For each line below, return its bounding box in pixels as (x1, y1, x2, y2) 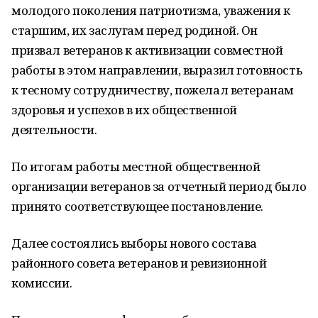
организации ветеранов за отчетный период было (11, 178, 307, 194)
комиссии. (11, 275, 72, 291)
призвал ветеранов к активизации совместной (11, 42, 283, 58)
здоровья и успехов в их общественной (11, 102, 237, 118)
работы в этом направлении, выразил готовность (11, 62, 302, 78)
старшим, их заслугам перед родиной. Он (11, 22, 258, 38)
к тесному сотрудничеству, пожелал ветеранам (11, 82, 294, 98)
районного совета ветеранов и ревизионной (11, 255, 267, 271)
